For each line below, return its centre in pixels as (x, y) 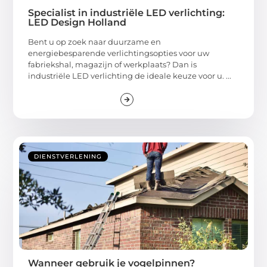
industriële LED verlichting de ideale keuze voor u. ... (130, 76)
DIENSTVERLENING (68, 157)
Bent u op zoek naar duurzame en (95, 42)
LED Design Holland (77, 23)
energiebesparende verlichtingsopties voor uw (119, 53)
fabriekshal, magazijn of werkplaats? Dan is (113, 65)
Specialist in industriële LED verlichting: (127, 13)
